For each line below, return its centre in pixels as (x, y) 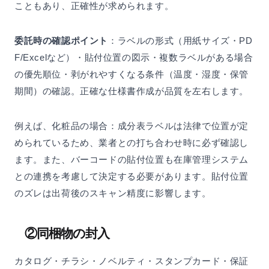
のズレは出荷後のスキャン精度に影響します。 (113, 193)
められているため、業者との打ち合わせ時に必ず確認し (132, 143)
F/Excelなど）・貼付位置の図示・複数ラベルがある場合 (134, 58)
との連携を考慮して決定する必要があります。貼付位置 (131, 177)
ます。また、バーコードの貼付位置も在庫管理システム (131, 160)
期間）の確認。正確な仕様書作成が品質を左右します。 (132, 91)
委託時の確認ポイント (61, 41)
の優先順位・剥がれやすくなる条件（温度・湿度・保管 (131, 74)
